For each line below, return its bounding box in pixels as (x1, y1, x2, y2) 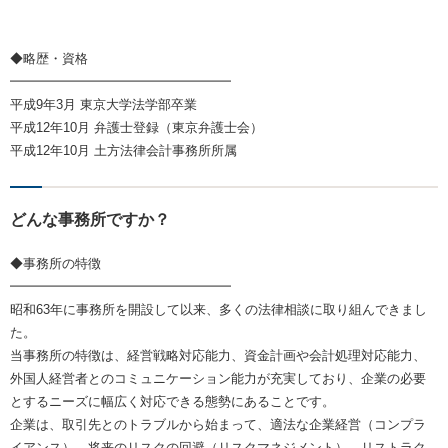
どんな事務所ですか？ (10, 211, 170, 229)
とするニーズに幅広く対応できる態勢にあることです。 (10, 394, 335, 410)
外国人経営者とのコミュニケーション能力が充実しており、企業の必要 (10, 371, 426, 387)
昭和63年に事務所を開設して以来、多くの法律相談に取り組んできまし (10, 302, 427, 318)
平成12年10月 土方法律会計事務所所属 (10, 143, 237, 159)
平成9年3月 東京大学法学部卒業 (10, 97, 197, 113)
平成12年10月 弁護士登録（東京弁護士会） (10, 120, 263, 136)
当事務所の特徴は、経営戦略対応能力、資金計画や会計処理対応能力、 (10, 348, 426, 364)
